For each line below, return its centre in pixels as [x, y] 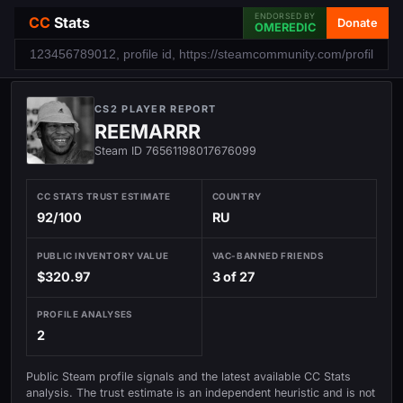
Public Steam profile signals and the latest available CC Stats [188, 376]
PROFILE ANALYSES [85, 313]
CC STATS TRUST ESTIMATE [104, 197]
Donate [358, 22]
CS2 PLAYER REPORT [156, 109]
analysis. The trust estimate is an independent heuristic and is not [201, 392]
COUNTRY [237, 197]
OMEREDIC [285, 27]
